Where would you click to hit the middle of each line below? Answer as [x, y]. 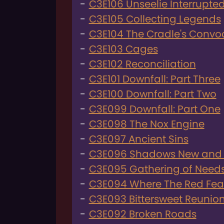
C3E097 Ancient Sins [138, 139]
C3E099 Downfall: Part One [154, 109]
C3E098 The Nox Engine [146, 124]
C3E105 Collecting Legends [155, 19]
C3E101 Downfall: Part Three [154, 79]
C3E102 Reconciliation [142, 64]
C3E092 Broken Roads [142, 214]
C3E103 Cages [123, 49]
